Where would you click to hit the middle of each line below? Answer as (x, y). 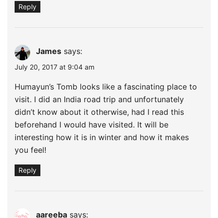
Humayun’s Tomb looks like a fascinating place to (106, 86)
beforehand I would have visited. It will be (91, 124)
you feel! (30, 150)
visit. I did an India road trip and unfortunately (99, 99)
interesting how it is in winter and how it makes (102, 137)
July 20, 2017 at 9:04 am (54, 67)
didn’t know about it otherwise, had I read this (99, 112)
